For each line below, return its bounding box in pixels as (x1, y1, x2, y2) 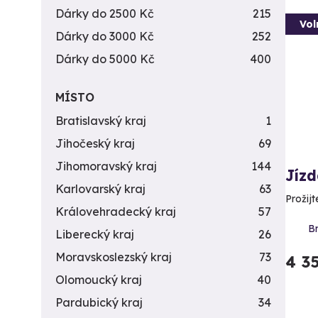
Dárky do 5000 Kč (55, 52, 155, 66)
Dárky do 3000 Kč (55, 29, 154, 43)
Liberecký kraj (55, 227, 134, 241)
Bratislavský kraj (55, 114, 146, 128)
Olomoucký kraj (55, 273, 142, 287)
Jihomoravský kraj (55, 159, 157, 173)
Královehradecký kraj (55, 204, 176, 219)
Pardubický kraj (55, 295, 143, 309)
